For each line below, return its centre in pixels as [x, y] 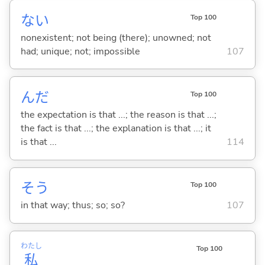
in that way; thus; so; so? [72, 206]
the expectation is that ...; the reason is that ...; [118, 114]
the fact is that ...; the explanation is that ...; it [116, 128]
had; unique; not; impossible [80, 51]
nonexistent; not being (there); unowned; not [116, 38]
